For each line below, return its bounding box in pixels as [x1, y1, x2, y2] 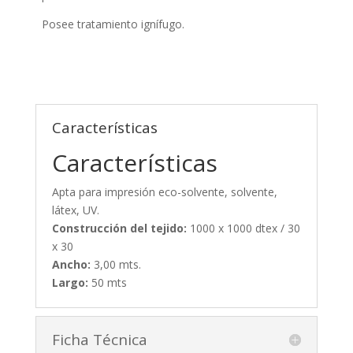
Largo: [51, 274, 88, 290]
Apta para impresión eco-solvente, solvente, [51, 184, 277, 199]
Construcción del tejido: [51, 220, 187, 236]
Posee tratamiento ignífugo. [41, 16, 184, 32]
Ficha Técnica [51, 329, 147, 350]
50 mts [87, 274, 127, 290]
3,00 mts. [90, 256, 141, 272]
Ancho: [51, 256, 91, 272]
